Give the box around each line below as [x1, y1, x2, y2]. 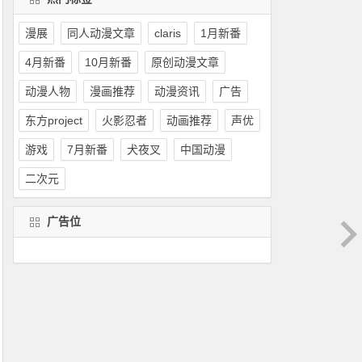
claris [154, 26, 181, 40]
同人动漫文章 [66, 26, 135, 40]
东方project [24, 113, 82, 127]
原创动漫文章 [150, 55, 219, 69]
